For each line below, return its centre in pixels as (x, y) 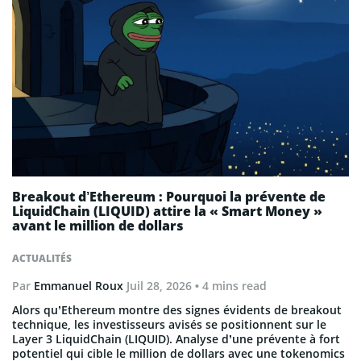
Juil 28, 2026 (159, 285)
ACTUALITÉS (42, 258)
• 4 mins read (229, 285)
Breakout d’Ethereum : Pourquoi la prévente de (169, 196)
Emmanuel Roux (79, 285)
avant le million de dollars (98, 225)
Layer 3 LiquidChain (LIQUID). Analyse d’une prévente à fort (176, 338)
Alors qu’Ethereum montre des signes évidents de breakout (177, 309)
